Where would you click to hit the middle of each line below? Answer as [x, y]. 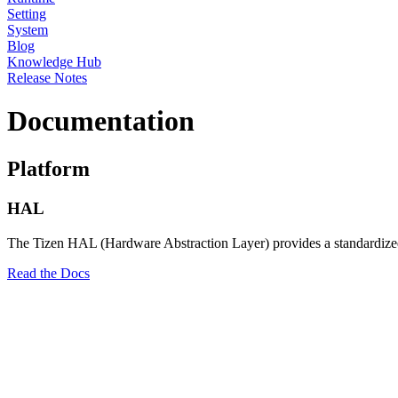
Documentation [101, 121]
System [28, 30]
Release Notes [47, 78]
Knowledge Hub [54, 62]
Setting [27, 14]
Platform [48, 168]
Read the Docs [48, 273]
